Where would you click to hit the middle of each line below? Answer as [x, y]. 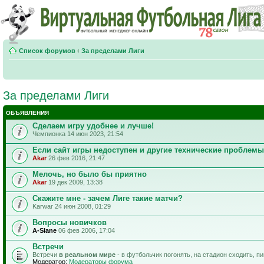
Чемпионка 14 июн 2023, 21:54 [78, 134]
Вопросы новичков [70, 222]
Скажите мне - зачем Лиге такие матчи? [108, 198]
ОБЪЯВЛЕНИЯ [27, 113]
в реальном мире [87, 255]
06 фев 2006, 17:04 [86, 230]
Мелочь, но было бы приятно [90, 174]
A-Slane [44, 230]
